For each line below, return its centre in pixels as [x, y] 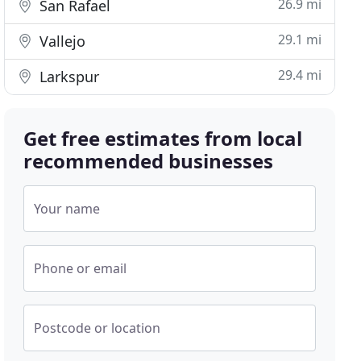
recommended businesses [149, 161]
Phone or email [81, 268]
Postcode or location [98, 328]
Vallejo [61, 41]
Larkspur [68, 77]
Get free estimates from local [163, 138]
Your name [67, 209]
